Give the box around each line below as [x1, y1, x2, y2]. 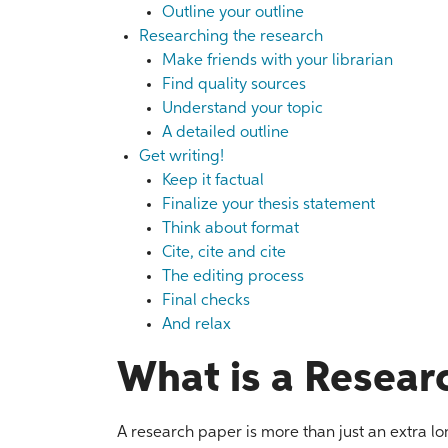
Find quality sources [161, 77, 306, 93]
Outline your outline [161, 5, 304, 21]
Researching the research [139, 29, 324, 45]
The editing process [161, 269, 304, 285]
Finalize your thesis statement [161, 197, 375, 213]
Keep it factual [161, 173, 264, 189]
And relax [161, 317, 231, 333]
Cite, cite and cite [161, 245, 286, 261]
